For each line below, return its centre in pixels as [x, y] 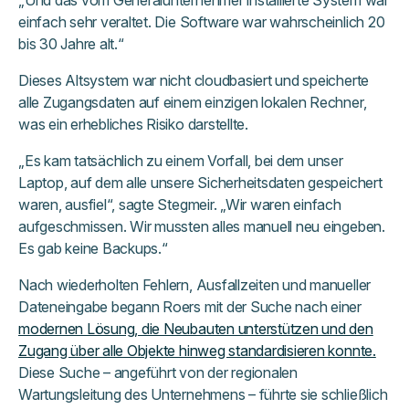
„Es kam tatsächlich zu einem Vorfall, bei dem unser [181, 161]
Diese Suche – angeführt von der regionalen [158, 373]
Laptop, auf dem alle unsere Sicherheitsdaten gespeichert [200, 183]
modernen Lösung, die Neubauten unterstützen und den [196, 329]
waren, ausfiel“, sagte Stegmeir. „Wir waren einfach [180, 205]
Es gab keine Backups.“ [93, 249]
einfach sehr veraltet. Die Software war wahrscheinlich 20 [202, 22]
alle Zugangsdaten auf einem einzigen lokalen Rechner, [193, 103]
